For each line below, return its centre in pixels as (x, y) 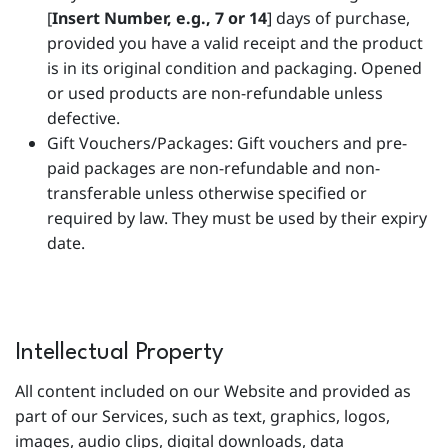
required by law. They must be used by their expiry (237, 218)
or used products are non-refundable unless (215, 93)
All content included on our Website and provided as (213, 391)
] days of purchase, (338, 18)
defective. (83, 118)
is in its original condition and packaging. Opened (234, 68)
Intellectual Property (119, 353)
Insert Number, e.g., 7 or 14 (159, 18)
